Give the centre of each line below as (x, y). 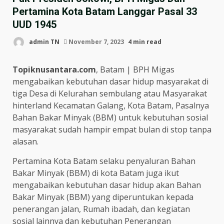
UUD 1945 (34, 24)
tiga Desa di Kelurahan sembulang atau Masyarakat (110, 93)
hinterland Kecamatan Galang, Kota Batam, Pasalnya (111, 105)
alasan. (25, 141)
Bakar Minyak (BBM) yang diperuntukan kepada (103, 197)
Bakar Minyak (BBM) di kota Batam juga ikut (96, 173)
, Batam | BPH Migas (135, 69)
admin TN (43, 41)
